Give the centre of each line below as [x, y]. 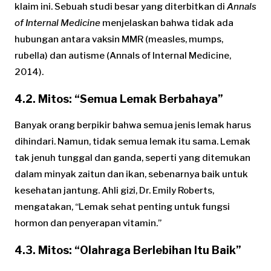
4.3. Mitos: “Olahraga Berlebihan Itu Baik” [128, 250]
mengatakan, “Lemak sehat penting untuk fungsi [122, 207]
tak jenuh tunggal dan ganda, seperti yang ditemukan [132, 158]
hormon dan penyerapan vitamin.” [88, 223]
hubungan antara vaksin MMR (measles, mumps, [119, 40]
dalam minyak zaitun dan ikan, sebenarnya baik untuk [131, 174]
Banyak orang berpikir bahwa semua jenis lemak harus [133, 125]
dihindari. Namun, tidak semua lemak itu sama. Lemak [132, 141]
